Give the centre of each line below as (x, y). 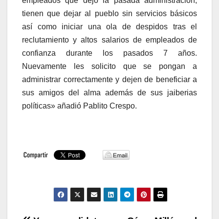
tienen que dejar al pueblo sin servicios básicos (109, 14)
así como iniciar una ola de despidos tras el (109, 27)
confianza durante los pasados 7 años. (109, 53)
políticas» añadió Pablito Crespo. (79, 106)
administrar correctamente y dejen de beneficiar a (109, 80)
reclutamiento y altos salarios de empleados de (109, 40)
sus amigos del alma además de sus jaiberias (109, 93)
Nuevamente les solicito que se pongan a (109, 66)
